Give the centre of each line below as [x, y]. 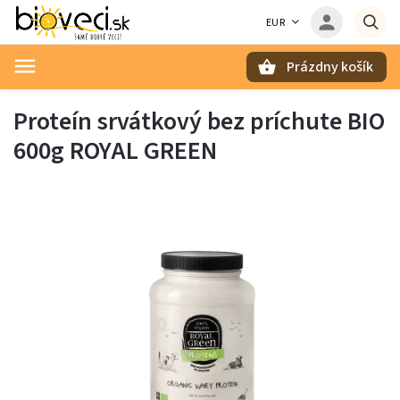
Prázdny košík [330, 67]
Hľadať [102, 98]
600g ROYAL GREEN [115, 151]
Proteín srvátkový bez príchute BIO [199, 121]
